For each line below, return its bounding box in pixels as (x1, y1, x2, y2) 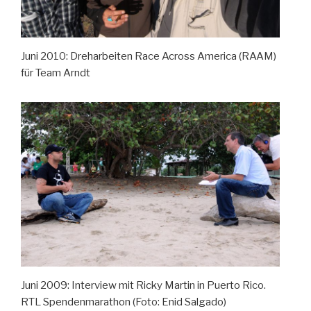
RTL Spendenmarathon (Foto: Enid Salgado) (21, 295, 226, 308)
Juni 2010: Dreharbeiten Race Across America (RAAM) (21, 50, 276, 62)
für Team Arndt (21, 67, 90, 79)
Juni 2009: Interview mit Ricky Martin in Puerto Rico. (21, 278, 266, 292)
